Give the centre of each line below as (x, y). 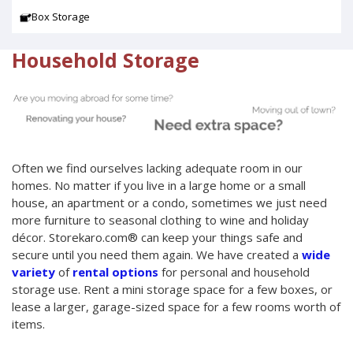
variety (33, 272)
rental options (115, 272)
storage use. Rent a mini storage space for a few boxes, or (172, 290)
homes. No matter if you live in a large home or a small (159, 186)
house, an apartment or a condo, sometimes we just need (169, 203)
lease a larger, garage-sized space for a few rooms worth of (176, 307)
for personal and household (234, 272)
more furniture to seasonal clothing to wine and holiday (160, 220)
